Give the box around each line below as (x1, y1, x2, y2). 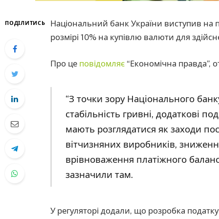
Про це (50, 58, 79, 68)
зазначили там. (65, 169, 133, 180)
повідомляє (79, 58, 125, 68)
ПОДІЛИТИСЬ (5, 20, 45, 26)
